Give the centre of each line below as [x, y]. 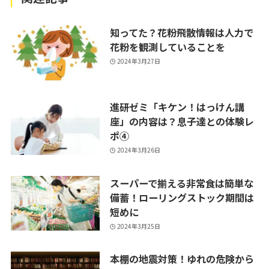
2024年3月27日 [139, 61]
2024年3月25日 [139, 226]
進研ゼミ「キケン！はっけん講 [177, 107]
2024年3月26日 [139, 150]
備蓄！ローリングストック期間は [182, 197]
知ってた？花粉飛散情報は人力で [181, 32]
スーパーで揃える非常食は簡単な [181, 183]
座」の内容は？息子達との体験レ [182, 121]
